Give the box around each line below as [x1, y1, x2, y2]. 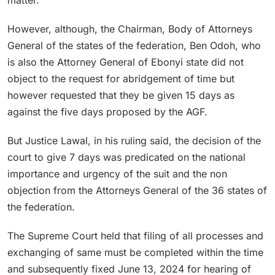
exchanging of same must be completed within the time [7, 246, 263, 258]
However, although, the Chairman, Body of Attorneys [7, 22, 252, 35]
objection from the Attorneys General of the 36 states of [7, 184, 267, 196]
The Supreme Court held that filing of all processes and [7, 229, 263, 242]
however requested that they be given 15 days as [7, 88, 234, 101]
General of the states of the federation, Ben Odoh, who [7, 39, 261, 52]
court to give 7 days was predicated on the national [7, 150, 246, 163]
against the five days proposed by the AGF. [7, 105, 207, 118]
